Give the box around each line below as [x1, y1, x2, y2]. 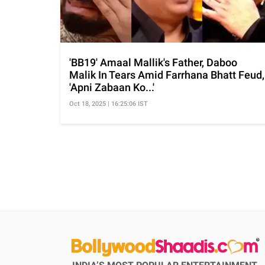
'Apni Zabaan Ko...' [69, 81, 154, 94]
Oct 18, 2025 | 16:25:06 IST [69, 100, 148, 108]
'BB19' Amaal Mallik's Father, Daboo [69, 56, 237, 69]
